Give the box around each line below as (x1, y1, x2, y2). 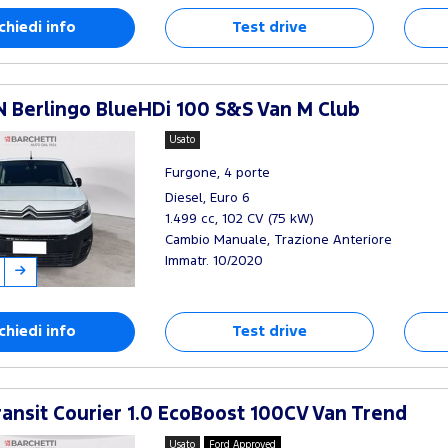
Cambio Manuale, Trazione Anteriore (164, 233, 392, 246)
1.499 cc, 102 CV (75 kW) (164, 212, 314, 225)
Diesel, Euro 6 (164, 191, 250, 204)
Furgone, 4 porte (164, 166, 270, 179)
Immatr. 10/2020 (164, 254, 263, 267)
